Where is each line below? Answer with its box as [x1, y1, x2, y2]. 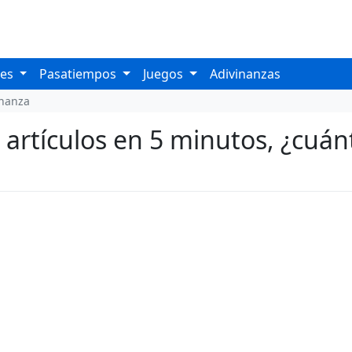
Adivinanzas [209, 65, 280, 82]
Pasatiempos [39, 65, 120, 82]
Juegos [143, 65, 187, 82]
